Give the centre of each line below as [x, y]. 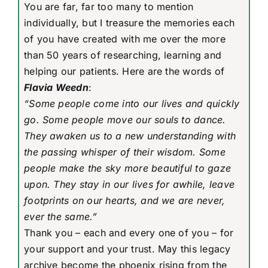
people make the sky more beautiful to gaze [128, 168]
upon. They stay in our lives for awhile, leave [130, 184]
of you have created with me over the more [125, 39]
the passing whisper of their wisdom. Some [125, 152]
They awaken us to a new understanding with [130, 135]
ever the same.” [61, 216]
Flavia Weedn [56, 87]
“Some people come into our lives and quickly [132, 103]
